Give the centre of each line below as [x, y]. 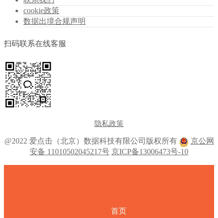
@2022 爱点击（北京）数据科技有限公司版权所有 [91, 141]
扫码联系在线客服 [35, 44]
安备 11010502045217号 [70, 151]
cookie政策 [41, 11]
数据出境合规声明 [54, 21]
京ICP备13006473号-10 [150, 151]
